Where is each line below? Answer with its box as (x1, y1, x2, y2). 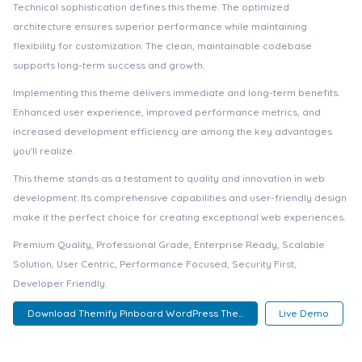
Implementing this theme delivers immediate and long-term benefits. (13, 86, 339, 99)
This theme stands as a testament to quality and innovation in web (13, 172, 325, 184)
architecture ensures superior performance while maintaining (13, 20, 307, 32)
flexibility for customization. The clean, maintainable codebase (13, 40, 312, 52)
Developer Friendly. (13, 277, 107, 289)
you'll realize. (13, 145, 74, 157)
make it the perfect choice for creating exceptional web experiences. (13, 211, 345, 223)
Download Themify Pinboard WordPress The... (27, 307, 243, 320)
